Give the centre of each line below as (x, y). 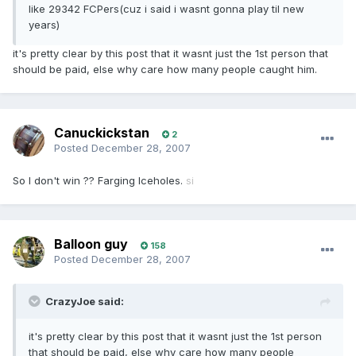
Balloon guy (91, 244)
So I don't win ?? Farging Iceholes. (99, 181)
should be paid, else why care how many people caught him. (165, 70)
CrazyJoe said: (85, 302)
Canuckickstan (102, 133)
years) (44, 25)
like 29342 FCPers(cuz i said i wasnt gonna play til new (166, 9)
